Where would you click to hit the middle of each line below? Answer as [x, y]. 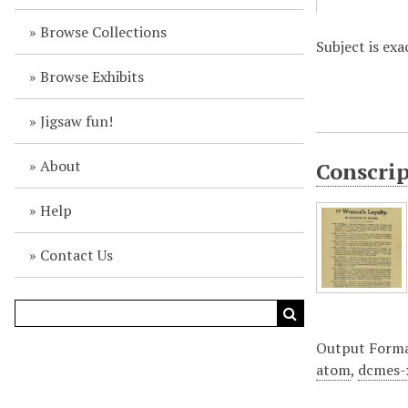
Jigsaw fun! [76, 121]
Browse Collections [103, 32]
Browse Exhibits [92, 76]
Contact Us [76, 255]
